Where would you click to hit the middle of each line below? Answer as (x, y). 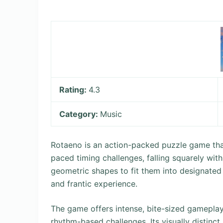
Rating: (74, 90)
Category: (80, 114)
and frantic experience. (94, 184)
